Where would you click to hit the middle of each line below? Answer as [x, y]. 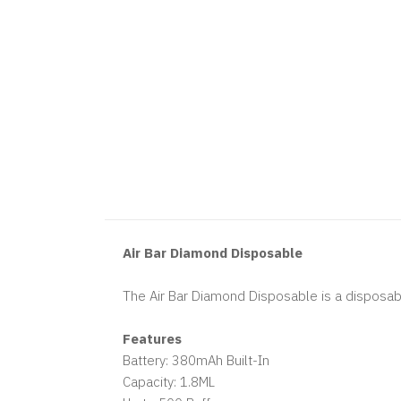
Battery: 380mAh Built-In [196, 360]
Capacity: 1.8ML [169, 382]
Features [152, 339]
